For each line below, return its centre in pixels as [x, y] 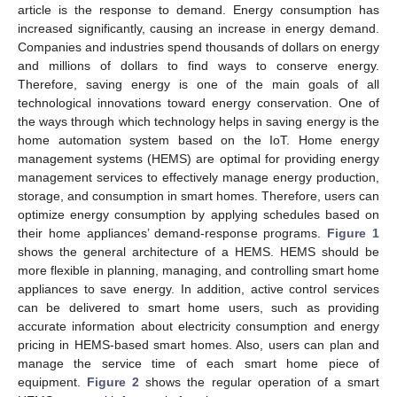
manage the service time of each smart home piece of [198, 363]
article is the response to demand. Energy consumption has [198, 9]
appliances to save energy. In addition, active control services [198, 288]
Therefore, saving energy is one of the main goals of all [198, 84]
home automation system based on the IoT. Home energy [198, 140]
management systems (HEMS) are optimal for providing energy [198, 158]
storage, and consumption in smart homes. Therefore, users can [198, 195]
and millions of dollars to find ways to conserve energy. [198, 65]
